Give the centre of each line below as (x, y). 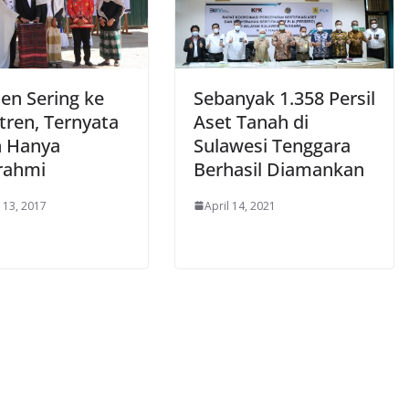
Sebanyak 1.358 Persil (284, 98)
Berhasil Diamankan (279, 169)
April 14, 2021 (240, 205)
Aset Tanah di (251, 121)
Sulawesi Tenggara (272, 145)
